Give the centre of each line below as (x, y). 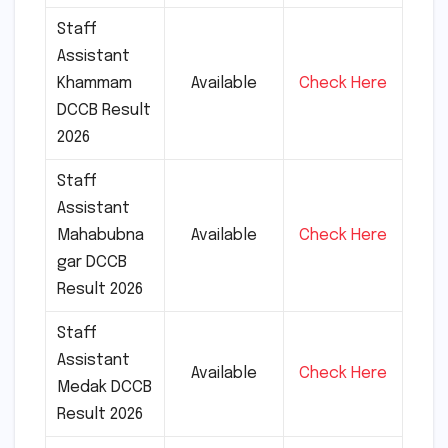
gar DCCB (92, 262)
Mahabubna (101, 235)
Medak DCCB (105, 387)
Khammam (95, 83)
